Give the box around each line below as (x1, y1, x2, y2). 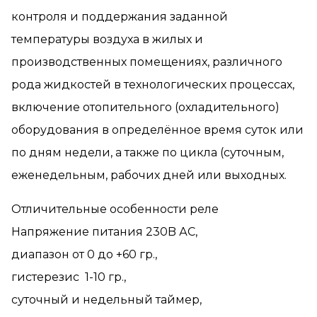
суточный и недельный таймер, (11, 293, 202, 307)
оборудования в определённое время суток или (11, 123, 304, 137)
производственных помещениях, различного (11, 55, 282, 69)
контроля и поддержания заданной (11, 10, 228, 24)
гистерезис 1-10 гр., (11, 270, 126, 284)
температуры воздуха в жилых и (11, 33, 203, 47)
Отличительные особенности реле (11, 202, 219, 217)
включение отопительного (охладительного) (11, 100, 279, 115)
